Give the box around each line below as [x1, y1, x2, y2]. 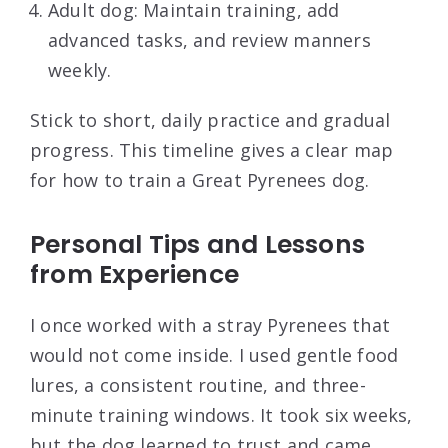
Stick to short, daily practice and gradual [30, 107, 391, 132]
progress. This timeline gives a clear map [30, 137, 394, 162]
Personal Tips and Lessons [30, 226, 366, 262]
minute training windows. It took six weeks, [30, 402, 413, 427]
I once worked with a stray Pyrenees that [30, 312, 391, 337]
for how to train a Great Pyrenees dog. [30, 167, 370, 192]
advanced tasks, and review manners [48, 27, 371, 52]
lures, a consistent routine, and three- [30, 372, 366, 397]
